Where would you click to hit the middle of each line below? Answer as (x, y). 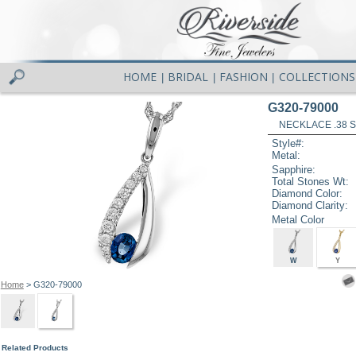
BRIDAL (188, 77)
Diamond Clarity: (310, 205)
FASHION (243, 77)
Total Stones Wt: (311, 181)
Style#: (288, 144)
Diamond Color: (308, 193)
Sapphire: (294, 169)
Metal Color (298, 219)
